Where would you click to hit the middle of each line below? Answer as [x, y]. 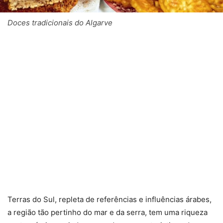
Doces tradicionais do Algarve [60, 23]
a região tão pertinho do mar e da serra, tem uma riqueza [108, 213]
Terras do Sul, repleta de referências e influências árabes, [110, 200]
